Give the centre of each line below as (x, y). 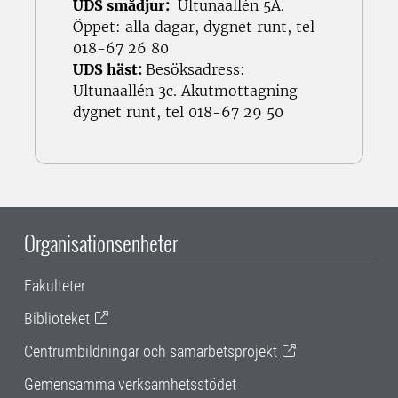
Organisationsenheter (101, 242)
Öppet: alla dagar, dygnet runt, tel (194, 26)
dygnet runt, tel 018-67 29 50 (178, 111)
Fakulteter (55, 285)
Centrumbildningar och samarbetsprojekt (151, 351)
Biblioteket (57, 318)
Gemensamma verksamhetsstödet (130, 384)
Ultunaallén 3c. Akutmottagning (185, 90)
